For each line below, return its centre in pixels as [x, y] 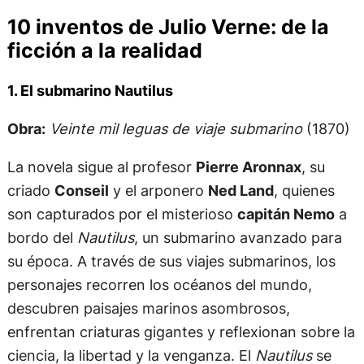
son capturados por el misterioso [122, 214]
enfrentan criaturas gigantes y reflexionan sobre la [181, 332]
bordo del [42, 238]
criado [30, 191]
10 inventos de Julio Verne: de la [168, 27]
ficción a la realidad [104, 51]
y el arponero [158, 191]
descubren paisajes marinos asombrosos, [148, 308]
